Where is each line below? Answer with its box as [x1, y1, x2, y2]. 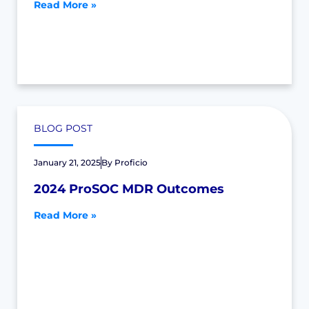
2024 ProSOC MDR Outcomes [34, 181, 224, 197]
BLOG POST [34, 122, 92, 134]
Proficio [114, 157, 148, 168]
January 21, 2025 [34, 157, 101, 168]
